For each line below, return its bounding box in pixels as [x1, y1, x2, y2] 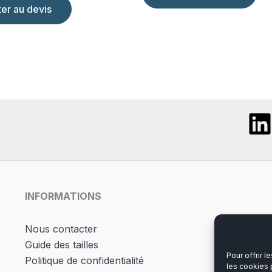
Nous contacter [24, 223, 97, 235]
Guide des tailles [24, 239, 98, 251]
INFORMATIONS [24, 190, 101, 202]
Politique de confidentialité [24, 254, 144, 267]
